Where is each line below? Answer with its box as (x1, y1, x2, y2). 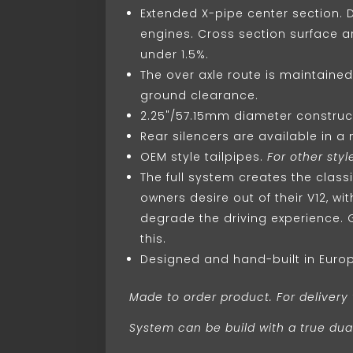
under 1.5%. (140, 46, 210, 63)
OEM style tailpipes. (140, 149, 264, 165)
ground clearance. (140, 87, 259, 104)
